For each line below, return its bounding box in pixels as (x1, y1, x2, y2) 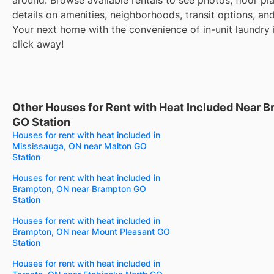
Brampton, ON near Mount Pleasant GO (12, 226, 170, 237)
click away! (12, 37, 64, 50)
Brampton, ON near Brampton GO (12, 183, 146, 194)
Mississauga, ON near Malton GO (12, 140, 147, 151)
